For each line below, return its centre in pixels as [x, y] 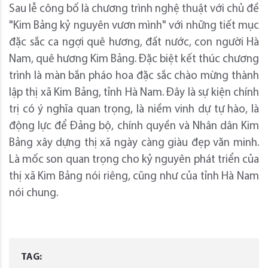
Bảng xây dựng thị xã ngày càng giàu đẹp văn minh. [134, 144]
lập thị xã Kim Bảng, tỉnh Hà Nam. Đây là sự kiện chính [134, 93]
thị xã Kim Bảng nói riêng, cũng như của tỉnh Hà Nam [134, 177]
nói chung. [33, 194]
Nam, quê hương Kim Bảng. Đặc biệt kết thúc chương [134, 60]
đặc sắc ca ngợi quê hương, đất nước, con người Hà [134, 43]
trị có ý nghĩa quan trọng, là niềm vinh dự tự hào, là [134, 110]
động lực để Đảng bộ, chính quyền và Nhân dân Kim [134, 127]
